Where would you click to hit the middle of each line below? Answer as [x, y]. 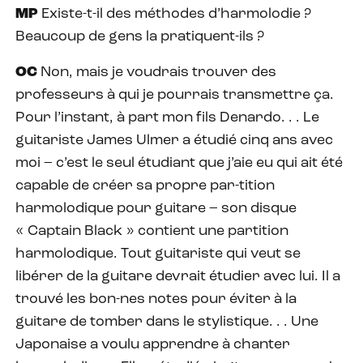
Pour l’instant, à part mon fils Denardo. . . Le [167, 117]
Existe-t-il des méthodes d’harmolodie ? [175, 14]
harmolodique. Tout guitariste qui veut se [158, 254]
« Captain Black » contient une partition [152, 231]
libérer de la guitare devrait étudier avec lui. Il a [178, 276]
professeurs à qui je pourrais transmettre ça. [175, 95]
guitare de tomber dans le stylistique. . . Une [167, 322]
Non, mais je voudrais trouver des [157, 72]
